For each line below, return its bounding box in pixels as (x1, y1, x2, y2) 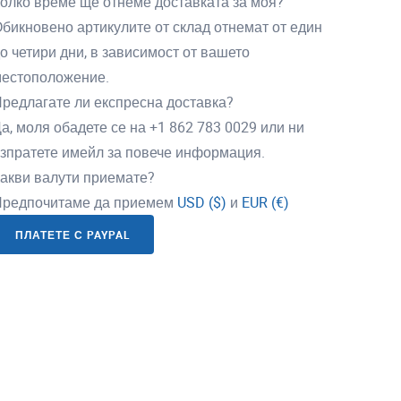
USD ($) (177, 192, 226, 213)
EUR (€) (242, 192, 289, 213)
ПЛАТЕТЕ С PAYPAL (15, 227, 131, 243)
